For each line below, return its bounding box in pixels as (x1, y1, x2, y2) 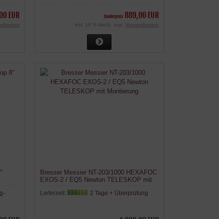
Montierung (40, 183, 71, 191)
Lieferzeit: (40, 189, 67, 197)
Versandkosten (125, 22, 159, 28)
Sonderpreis (103, 14, 123, 20)
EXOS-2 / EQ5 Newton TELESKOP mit (40, 175, 152, 183)
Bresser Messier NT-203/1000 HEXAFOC (40, 168, 157, 176)
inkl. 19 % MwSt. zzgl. (74, 22, 125, 28)
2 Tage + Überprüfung (89, 189, 148, 197)
